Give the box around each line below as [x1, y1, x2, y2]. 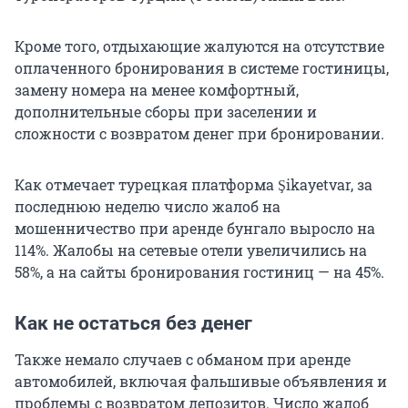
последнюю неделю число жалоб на [15, 197, 280, 217]
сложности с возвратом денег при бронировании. [15, 124, 384, 144]
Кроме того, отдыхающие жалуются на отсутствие [15, 36, 384, 56]
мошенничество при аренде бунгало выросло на [15, 219, 375, 239]
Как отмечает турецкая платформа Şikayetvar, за [15, 175, 372, 195]
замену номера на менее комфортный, [15, 80, 299, 100]
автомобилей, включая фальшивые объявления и [15, 372, 387, 392]
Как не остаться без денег [15, 312, 252, 335]
